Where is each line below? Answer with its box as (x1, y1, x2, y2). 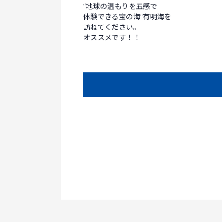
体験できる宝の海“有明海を (83, 12, 171, 21)
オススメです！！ (83, 33, 140, 42)
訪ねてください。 (83, 22, 140, 32)
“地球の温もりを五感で (83, 1, 157, 11)
